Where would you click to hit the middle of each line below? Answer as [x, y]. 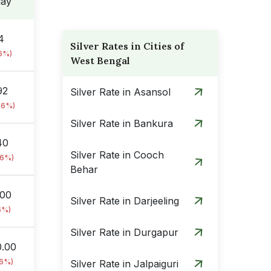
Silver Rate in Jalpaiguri [124, 264]
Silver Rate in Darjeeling [125, 201]
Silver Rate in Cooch [117, 155]
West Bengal [100, 60]
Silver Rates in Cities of [127, 46]
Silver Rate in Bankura [122, 123]
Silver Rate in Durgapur [124, 232]
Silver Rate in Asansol [120, 92]
